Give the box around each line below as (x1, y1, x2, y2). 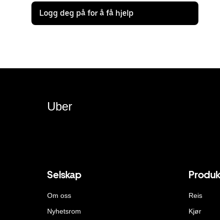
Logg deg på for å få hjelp (39, 8, 134, 18)
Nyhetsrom (47, 207, 81, 215)
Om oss (47, 191, 71, 199)
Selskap (47, 168, 82, 181)
